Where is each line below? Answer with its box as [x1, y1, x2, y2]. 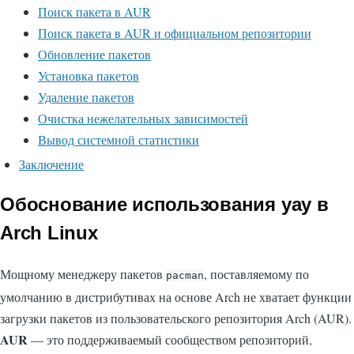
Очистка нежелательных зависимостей [38, 109, 248, 126]
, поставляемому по [204, 265, 309, 282]
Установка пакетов [38, 66, 139, 84]
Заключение [19, 155, 84, 172]
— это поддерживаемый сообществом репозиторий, [28, 330, 312, 348]
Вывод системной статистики [38, 130, 199, 148]
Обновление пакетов [38, 45, 151, 62]
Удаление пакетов [38, 88, 134, 105]
